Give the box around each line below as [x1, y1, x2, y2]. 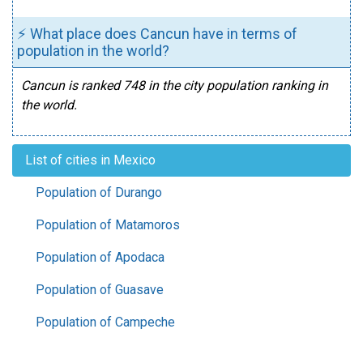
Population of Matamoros [36, 217, 180, 233]
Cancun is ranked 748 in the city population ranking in [21, 78, 328, 93]
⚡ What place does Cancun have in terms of [17, 25, 297, 42]
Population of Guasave [36, 282, 164, 297]
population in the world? [17, 42, 169, 59]
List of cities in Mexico [25, 152, 156, 168]
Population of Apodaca [36, 250, 164, 265]
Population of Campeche [36, 314, 175, 330]
